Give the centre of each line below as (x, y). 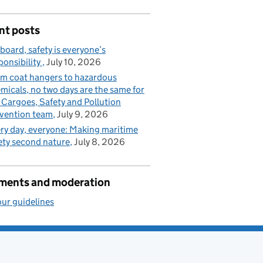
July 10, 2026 (74, 62)
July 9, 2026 (82, 114)
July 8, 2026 (100, 141)
